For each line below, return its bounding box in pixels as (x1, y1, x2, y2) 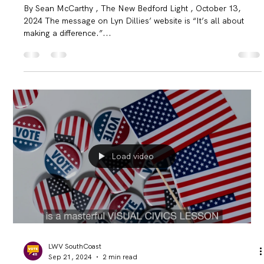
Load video (111, 177, 154, 189)
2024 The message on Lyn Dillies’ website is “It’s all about (24, 41, 245, 52)
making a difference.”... (24, 54, 112, 65)
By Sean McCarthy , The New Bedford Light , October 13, (24, 29, 242, 40)
